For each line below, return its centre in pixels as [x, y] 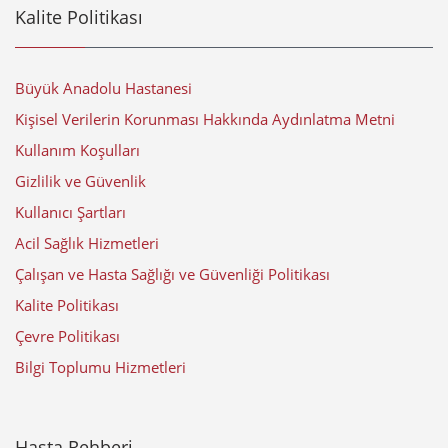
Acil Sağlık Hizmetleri [87, 243]
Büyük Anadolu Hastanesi [103, 88]
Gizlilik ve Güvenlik [80, 181]
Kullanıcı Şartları [70, 212]
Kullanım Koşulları [77, 150]
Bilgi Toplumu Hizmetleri [100, 367]
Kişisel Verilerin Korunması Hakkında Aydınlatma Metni [205, 119]
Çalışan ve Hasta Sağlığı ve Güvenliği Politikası [172, 274]
